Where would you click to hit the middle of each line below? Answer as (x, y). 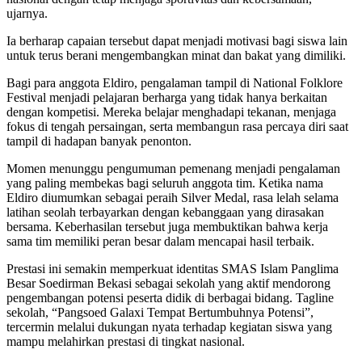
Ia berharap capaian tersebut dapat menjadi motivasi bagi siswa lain (177, 41)
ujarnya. (27, 14)
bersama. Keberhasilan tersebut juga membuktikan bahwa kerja (167, 227)
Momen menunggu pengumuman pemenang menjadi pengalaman (173, 169)
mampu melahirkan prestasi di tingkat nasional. (126, 342)
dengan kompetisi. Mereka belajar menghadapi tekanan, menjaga (171, 112)
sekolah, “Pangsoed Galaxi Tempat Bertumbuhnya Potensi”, (160, 313)
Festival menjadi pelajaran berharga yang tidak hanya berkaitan (167, 98)
